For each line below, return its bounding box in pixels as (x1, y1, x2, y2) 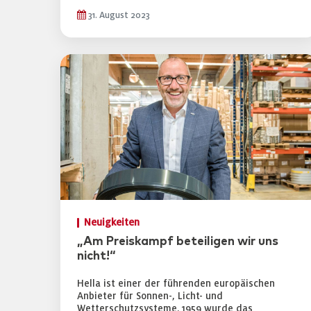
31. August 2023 (86, 10, 150, 20)
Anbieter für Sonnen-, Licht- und (77, 291, 223, 301)
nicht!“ (77, 250, 116, 262)
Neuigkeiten (84, 217, 140, 228)
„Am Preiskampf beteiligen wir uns (77, 235, 278, 248)
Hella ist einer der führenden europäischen (77, 278, 275, 289)
